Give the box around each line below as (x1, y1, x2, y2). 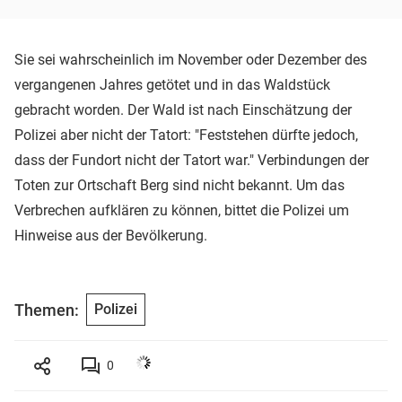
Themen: (14, 300, 79, 319)
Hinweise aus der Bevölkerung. (14, 227, 207, 245)
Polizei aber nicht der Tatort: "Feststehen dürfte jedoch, (14, 127, 358, 144)
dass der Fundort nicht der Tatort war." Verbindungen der (14, 152, 369, 170)
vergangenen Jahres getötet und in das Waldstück (14, 76, 330, 94)
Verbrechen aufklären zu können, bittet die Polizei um (14, 202, 349, 220)
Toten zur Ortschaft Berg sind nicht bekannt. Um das (14, 177, 345, 195)
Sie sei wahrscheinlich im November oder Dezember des (14, 51, 367, 69)
